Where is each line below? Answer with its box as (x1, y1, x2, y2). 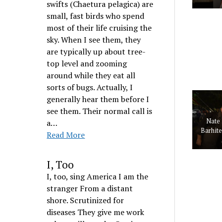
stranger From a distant (47, 183, 133, 194)
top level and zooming (47, 58, 127, 69)
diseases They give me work (47, 207, 145, 218)
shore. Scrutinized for (47, 195, 124, 206)
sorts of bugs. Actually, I (47, 82, 133, 93)
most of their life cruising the (47, 22, 152, 33)
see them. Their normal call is (47, 106, 153, 116)
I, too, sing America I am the (47, 171, 149, 182)
